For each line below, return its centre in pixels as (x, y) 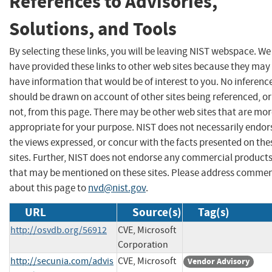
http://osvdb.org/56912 (59, 230)
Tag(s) (214, 212)
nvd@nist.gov (117, 188)
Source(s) (157, 212)
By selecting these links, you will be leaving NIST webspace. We (140, 51)
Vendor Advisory (219, 261)
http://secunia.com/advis (62, 261)
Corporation (143, 244)
